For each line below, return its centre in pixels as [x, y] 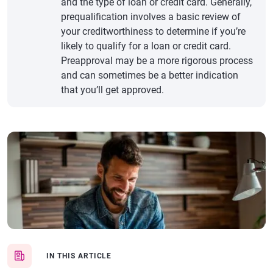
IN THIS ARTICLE [79, 256]
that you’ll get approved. [112, 90]
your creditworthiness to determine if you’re [153, 31]
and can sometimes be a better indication [150, 75]
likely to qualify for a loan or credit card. [146, 46]
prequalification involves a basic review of [151, 17]
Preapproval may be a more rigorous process [157, 61]
